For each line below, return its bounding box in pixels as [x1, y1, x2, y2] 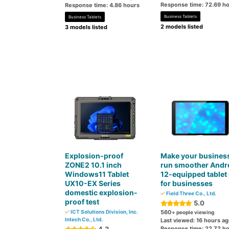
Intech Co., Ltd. [65, 216, 103, 222]
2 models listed [160, 23, 203, 30]
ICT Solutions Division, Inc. [70, 209, 138, 215]
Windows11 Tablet [65, 170, 129, 178]
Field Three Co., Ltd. [165, 190, 216, 196]
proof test [65, 197, 99, 206]
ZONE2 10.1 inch [65, 161, 122, 169]
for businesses [160, 179, 213, 188]
